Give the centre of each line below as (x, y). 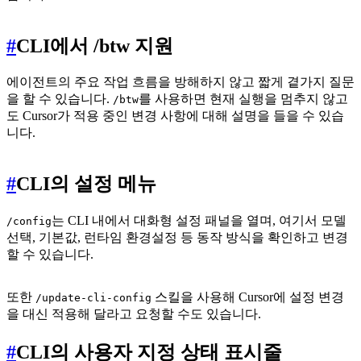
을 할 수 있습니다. (60, 99)
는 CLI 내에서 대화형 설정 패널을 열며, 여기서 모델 (199, 221)
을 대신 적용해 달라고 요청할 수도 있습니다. (134, 314)
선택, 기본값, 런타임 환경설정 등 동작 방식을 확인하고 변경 (177, 238)
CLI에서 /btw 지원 (95, 46)
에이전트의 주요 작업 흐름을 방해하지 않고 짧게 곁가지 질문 (180, 82)
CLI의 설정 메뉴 (86, 184)
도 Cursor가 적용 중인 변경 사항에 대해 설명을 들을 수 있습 (175, 116)
